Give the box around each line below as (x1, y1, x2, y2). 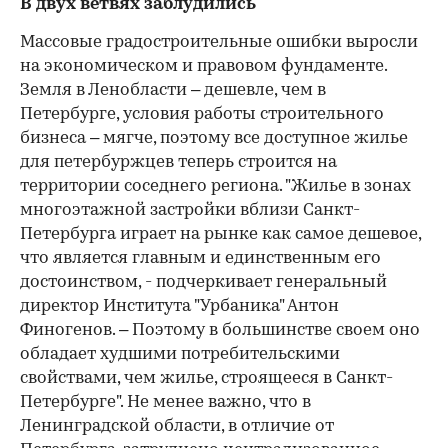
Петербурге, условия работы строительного (20, 105, 384, 123)
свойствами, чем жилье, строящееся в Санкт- (20, 369, 393, 387)
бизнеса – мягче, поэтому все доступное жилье (20, 129, 408, 147)
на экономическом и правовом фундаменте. (20, 57, 387, 75)
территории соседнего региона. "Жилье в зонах (20, 177, 411, 195)
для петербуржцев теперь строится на (20, 153, 337, 171)
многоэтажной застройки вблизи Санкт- (20, 201, 360, 219)
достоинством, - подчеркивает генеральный (20, 273, 387, 291)
